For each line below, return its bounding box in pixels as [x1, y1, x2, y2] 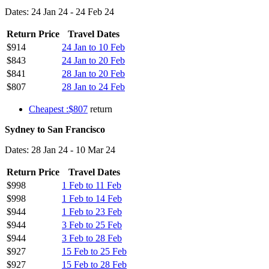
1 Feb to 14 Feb [62, 193, 122, 204]
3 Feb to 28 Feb [62, 232, 122, 243]
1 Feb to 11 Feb [62, 180, 121, 190]
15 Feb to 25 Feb [62, 246, 127, 256]
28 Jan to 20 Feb [62, 68, 125, 79]
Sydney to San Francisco [5, 124, 105, 134]
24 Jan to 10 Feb [62, 41, 125, 52]
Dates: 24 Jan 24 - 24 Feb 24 [5, 6, 114, 17]
